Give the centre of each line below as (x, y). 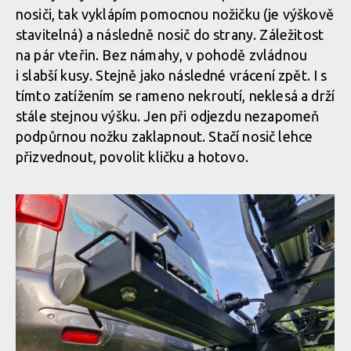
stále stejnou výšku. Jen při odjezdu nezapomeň (168, 116)
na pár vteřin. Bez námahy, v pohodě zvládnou (162, 54)
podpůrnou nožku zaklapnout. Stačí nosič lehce (165, 136)
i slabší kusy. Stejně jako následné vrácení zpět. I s (172, 75)
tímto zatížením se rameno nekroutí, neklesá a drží (175, 95)
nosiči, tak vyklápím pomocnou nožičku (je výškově (175, 14)
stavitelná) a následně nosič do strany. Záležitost (170, 34)
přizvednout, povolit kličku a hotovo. (134, 156)
